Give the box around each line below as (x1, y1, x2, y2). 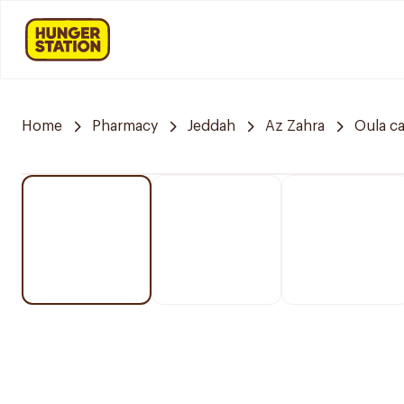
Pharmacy (92, 119, 158, 133)
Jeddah (188, 119, 235, 133)
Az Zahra (265, 119, 325, 133)
